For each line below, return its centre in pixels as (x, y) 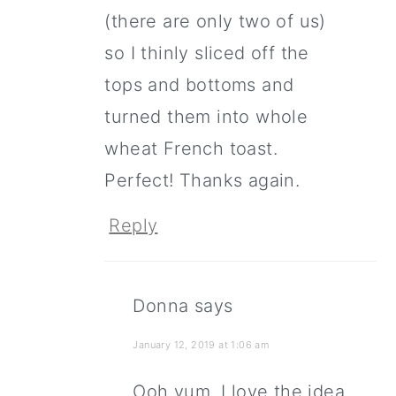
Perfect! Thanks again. (202, 181)
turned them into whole (206, 117)
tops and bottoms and (199, 85)
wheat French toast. (191, 149)
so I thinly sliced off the (207, 53)
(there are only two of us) (215, 22)
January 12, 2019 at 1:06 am (201, 345)
